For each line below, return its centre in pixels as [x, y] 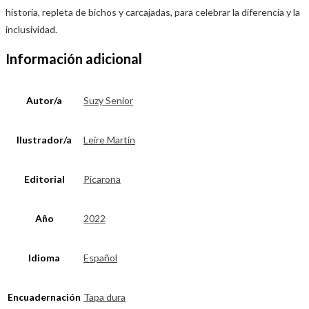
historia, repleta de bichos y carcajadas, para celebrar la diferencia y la [153, 12]
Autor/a [44, 100]
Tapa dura [104, 297]
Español [100, 257]
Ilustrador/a [44, 139]
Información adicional [74, 59]
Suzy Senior [108, 100]
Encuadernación [44, 297]
